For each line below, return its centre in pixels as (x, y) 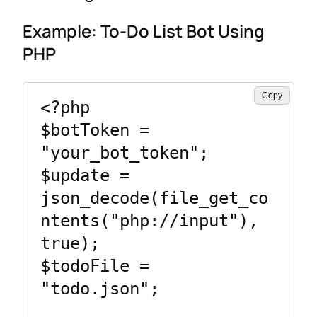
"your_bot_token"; (125, 153)
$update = (85, 176)
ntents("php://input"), (149, 221)
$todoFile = (95, 266)
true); (70, 244)
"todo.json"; (100, 289)
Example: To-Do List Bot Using (144, 30)
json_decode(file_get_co (154, 198)
